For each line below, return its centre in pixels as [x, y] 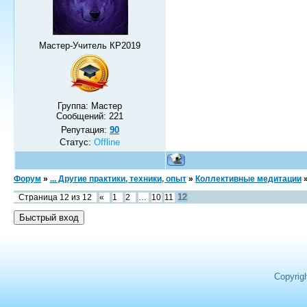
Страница [39, 197]
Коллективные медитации [248, 179]
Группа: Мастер [90, 106]
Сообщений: [83, 116]
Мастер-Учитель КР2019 [90, 45]
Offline [107, 142]
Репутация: [85, 130]
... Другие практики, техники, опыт [118, 179]
